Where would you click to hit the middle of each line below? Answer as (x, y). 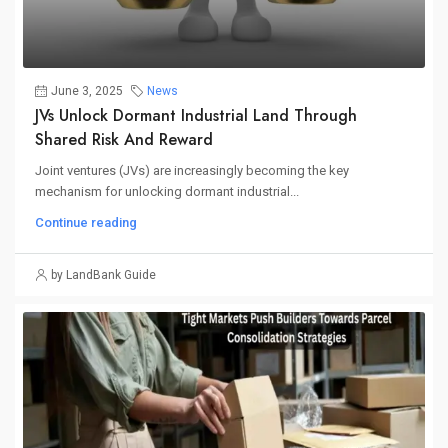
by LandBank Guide (103, 275)
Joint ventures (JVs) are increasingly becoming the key (192, 171)
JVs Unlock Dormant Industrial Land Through (196, 116)
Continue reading (86, 223)
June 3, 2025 (87, 91)
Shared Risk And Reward (124, 140)
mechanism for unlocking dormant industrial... (167, 192)
